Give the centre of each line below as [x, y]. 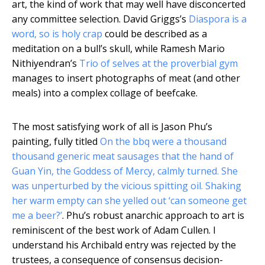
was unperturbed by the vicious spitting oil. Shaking [127, 186]
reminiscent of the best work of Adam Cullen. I [114, 230]
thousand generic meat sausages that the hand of [123, 156]
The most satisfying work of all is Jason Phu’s [112, 127]
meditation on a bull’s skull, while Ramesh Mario [118, 49]
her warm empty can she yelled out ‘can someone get [129, 201]
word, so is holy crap [57, 34]
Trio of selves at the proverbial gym [159, 64]
